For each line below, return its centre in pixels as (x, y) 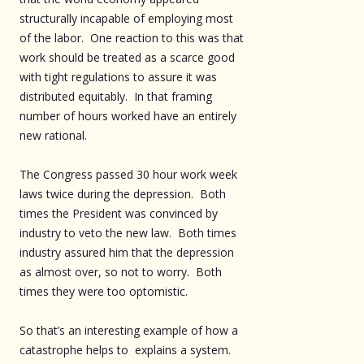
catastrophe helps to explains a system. (125, 349)
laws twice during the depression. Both (123, 193)
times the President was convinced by (119, 213)
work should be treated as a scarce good (127, 57)
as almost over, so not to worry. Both (121, 271)
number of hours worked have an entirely (128, 115)
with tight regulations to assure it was (118, 76)
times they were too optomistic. (104, 291)
